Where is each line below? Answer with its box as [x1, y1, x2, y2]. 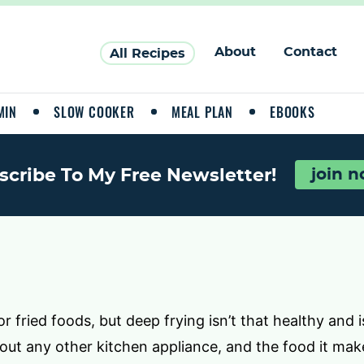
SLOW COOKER [54, 102, 135, 122]
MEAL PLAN [171, 102, 234, 122]
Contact [284, 45, 337, 58]
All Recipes [110, 47, 185, 60]
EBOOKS [270, 102, 315, 122]
